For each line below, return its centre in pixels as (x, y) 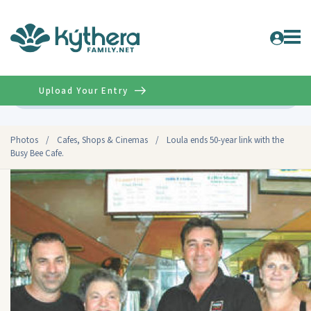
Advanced (270, 94)
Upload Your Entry (84, 91)
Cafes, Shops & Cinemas (102, 140)
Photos (24, 140)
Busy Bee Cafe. (37, 153)
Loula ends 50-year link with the (225, 140)
